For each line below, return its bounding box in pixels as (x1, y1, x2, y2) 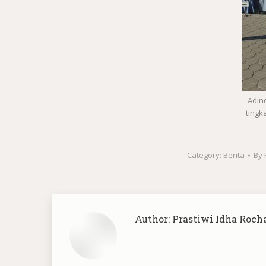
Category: (187, 150, 224, 161)
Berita (223, 150, 245, 161)
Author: (135, 213, 170, 226)
